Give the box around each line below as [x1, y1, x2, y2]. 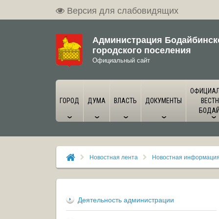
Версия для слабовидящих [67, 3, 178, 16]
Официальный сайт [92, 55, 150, 65]
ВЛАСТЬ [114, 97, 137, 105]
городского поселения [92, 44, 191, 56]
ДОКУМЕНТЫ [145, 97, 182, 105]
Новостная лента [89, 153, 138, 161]
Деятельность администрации [78, 195, 174, 204]
